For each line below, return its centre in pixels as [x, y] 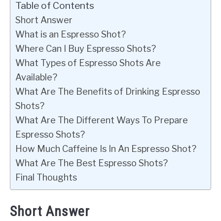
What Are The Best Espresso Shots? [92, 163]
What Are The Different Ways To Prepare [102, 120]
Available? [36, 77]
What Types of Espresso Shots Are [88, 63]
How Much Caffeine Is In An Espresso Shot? [106, 148]
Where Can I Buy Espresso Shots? [86, 48]
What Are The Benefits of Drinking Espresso [108, 91]
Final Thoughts [46, 177]
